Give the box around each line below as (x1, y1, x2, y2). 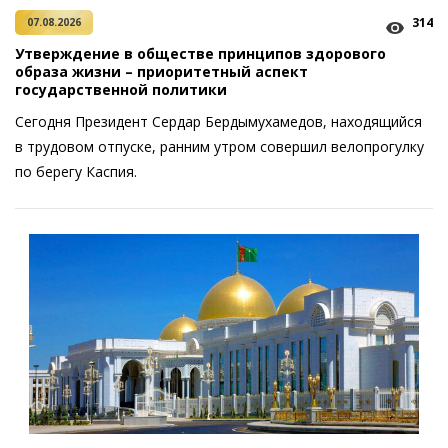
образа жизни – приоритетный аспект (15, 62, 308, 81)
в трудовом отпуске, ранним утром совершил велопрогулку (15, 137, 424, 156)
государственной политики (15, 80, 227, 99)
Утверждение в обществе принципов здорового (15, 44, 386, 63)
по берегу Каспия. (15, 162, 145, 181)
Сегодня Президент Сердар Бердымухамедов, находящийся (15, 112, 422, 131)
